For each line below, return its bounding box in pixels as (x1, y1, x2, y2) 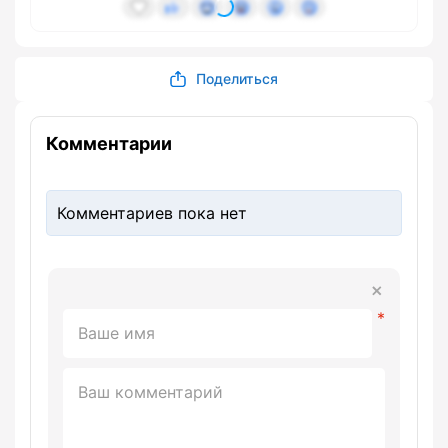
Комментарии (46, 133, 172, 155)
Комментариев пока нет (57, 203, 247, 224)
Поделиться (196, 70, 278, 88)
